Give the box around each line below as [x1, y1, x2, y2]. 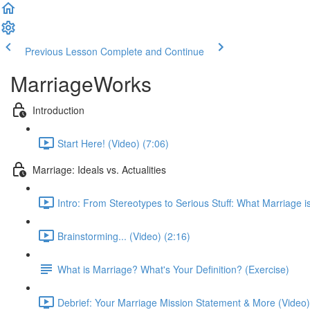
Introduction [33, 102, 84, 117]
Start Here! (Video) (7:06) [57, 136, 169, 150]
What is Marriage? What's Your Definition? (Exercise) [57, 262, 289, 276]
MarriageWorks [10, 69, 152, 98]
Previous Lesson [25, 44, 98, 58]
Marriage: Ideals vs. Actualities [33, 162, 166, 176]
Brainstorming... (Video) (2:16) [57, 228, 190, 243]
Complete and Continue [100, 44, 204, 58]
